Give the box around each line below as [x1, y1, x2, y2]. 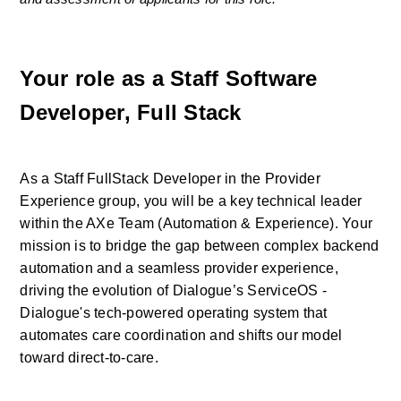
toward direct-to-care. [20, 350, 158, 365]
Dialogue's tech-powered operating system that [20, 305, 328, 320]
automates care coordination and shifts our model [20, 328, 343, 343]
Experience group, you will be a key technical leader [20, 193, 363, 209]
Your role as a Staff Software [20, 66, 318, 90]
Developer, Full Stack [20, 100, 242, 124]
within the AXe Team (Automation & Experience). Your [20, 216, 373, 231]
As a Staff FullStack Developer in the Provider [20, 171, 320, 186]
